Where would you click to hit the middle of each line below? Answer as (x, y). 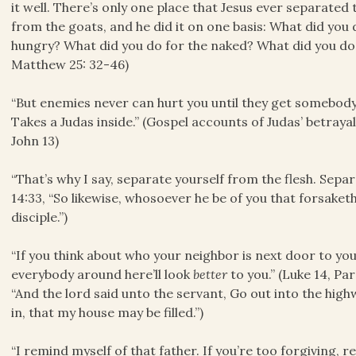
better (211, 275)
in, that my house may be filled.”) (108, 313)
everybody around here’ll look (103, 275)
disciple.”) (40, 217)
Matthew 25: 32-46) (70, 65)
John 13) (35, 141)
